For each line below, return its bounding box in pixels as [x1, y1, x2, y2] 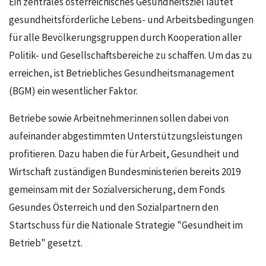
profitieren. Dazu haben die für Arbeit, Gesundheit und [9, 148, 239, 161]
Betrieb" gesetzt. [9, 237, 83, 250]
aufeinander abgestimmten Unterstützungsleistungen [9, 130, 242, 143]
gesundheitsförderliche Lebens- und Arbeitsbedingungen [9, 14, 254, 27]
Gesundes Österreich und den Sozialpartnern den [9, 201, 218, 214]
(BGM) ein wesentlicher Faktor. [9, 85, 138, 98]
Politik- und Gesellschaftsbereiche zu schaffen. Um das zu [9, 49, 252, 62]
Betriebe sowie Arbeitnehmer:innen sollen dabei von [9, 112, 229, 125]
